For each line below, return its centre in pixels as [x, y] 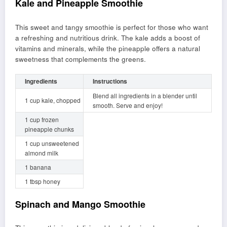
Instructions [110, 81]
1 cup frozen [42, 119]
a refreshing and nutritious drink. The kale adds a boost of [108, 37]
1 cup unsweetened [52, 143]
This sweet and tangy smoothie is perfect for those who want [112, 27]
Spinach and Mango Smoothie [80, 204]
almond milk [42, 153]
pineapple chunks [49, 129]
